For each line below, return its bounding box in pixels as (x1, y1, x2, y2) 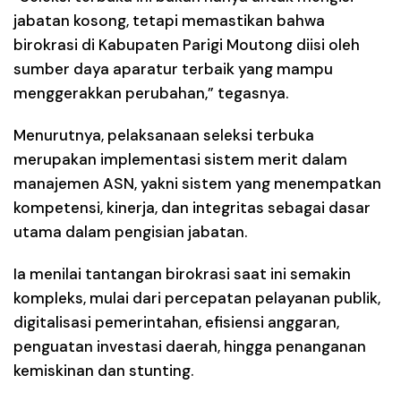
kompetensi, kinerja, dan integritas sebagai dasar (13, 197, 371, 218)
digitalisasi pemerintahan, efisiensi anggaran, (13, 311, 339, 332)
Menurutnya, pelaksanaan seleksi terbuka (13, 124, 314, 145)
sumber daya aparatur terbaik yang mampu (13, 58, 333, 79)
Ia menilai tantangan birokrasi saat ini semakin (13, 263, 351, 284)
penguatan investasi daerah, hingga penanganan (13, 336, 366, 356)
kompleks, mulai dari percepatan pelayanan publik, (13, 287, 380, 308)
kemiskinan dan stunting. (13, 360, 193, 380)
